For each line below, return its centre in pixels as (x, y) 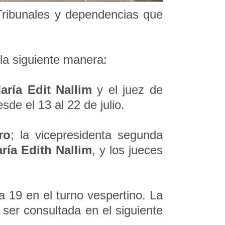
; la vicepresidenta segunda (86, 135)
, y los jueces (127, 150)
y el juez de (130, 90)
